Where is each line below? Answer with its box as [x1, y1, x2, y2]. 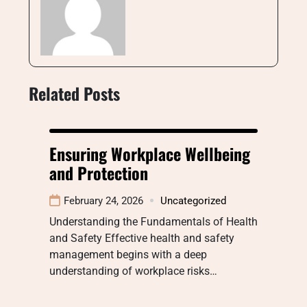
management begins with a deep [49, 247, 207, 261]
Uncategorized [160, 194, 226, 207]
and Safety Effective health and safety [49, 231, 234, 245]
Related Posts [29, 80, 120, 106]
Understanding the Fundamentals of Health [49, 214, 258, 228]
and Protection [49, 160, 148, 185]
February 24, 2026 [64, 194, 143, 207]
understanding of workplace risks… [49, 264, 217, 278]
